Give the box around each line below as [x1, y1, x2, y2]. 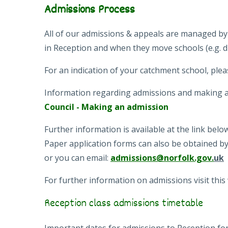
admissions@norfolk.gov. [110, 152, 214, 164]
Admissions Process [44, 2, 135, 19]
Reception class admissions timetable [44, 196, 203, 212]
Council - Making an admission [44, 101, 168, 113]
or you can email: [44, 152, 110, 164]
